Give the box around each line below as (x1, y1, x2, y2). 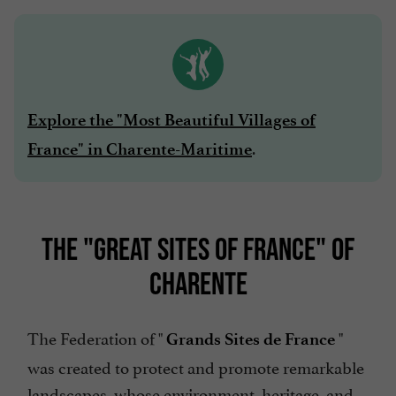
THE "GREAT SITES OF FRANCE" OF (42, 230, 354, 266)
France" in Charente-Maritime (27, 138, 252, 159)
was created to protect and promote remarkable (27, 353, 364, 378)
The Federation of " (27, 324, 166, 349)
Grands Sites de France (166, 328, 335, 349)
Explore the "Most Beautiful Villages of (27, 109, 316, 130)
